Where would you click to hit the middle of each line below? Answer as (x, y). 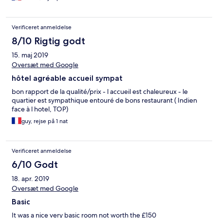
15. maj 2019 (30, 55)
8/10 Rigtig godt (48, 41)
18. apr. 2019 (30, 179)
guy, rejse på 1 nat (45, 121)
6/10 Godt (35, 165)
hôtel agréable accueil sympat (67, 78)
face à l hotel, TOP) (40, 109)
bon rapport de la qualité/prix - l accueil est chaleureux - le (100, 92)
